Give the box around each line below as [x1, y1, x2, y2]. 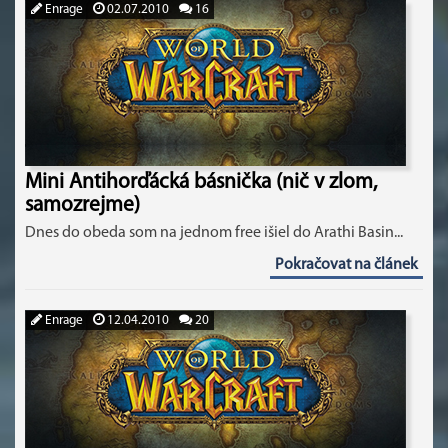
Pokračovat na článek [275, 257, 418, 273]
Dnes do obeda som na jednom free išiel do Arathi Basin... [25, 225, 403, 241]
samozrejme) [25, 195, 140, 216]
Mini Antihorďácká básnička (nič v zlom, [25, 172, 377, 193]
